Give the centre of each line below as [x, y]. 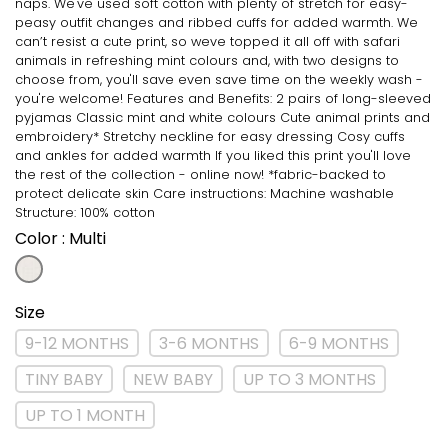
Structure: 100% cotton [85, 212]
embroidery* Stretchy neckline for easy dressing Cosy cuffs [210, 136]
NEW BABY [173, 379]
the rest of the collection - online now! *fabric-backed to [200, 174]
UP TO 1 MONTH [85, 415]
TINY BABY [64, 379]
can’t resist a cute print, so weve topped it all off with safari [207, 41]
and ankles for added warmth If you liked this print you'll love [213, 155]
